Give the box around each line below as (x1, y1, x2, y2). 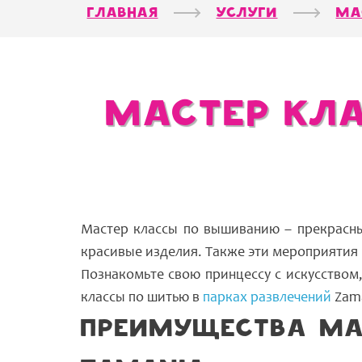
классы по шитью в (81, 291, 203, 305)
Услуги (216, 6, 278, 21)
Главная (86, 6, 158, 21)
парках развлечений (203, 291, 331, 305)
